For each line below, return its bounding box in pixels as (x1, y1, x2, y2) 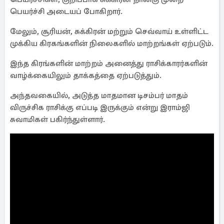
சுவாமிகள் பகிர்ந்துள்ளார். (10, 114, 105, 124)
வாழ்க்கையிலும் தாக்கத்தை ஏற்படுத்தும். (10, 70, 161, 80)
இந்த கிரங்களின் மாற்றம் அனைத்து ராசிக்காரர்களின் (10, 58, 207, 68)
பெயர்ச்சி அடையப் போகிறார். (10, 6, 122, 16)
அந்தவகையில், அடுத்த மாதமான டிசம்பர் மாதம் (10, 90, 188, 100)
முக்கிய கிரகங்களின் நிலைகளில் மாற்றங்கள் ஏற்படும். (10, 38, 213, 48)
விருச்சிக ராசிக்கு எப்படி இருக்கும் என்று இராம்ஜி (10, 102, 190, 112)
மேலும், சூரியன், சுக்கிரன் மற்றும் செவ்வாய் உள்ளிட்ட (10, 26, 208, 36)
